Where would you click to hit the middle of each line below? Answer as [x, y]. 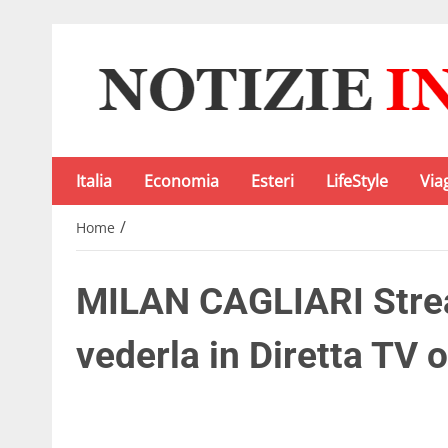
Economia [181, 181]
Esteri [272, 181]
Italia [94, 181]
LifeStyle [357, 181]
